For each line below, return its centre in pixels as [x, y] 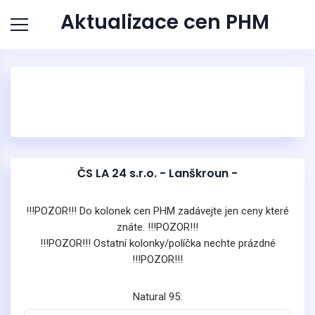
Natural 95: [157, 297]
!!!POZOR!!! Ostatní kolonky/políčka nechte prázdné [157, 243]
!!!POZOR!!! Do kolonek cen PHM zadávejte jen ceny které [157, 211]
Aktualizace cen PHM [165, 22]
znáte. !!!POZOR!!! [157, 227]
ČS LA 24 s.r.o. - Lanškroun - [157, 173]
